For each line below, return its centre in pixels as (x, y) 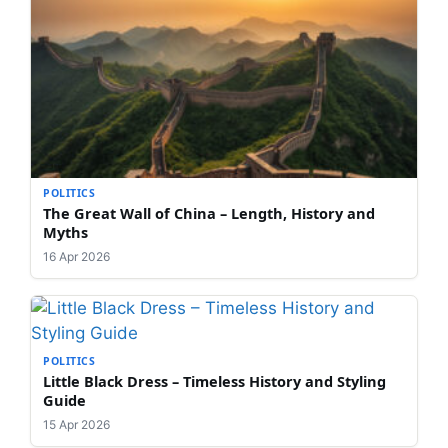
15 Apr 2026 (76, 424)
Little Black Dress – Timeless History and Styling (214, 380)
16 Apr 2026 (76, 256)
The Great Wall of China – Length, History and (209, 212)
